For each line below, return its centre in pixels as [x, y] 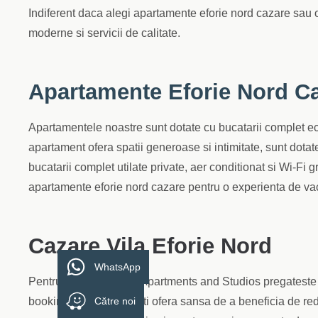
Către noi [115, 301]
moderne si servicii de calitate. [104, 33]
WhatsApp [117, 267]
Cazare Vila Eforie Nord [150, 246]
